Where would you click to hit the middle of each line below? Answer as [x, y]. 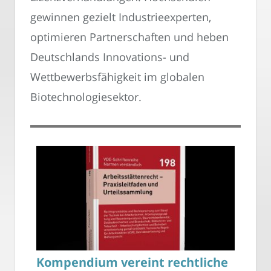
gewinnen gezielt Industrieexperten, [121, 17]
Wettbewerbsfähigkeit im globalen [117, 77]
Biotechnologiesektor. [86, 97]
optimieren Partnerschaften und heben [129, 37]
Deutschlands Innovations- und [110, 57]
